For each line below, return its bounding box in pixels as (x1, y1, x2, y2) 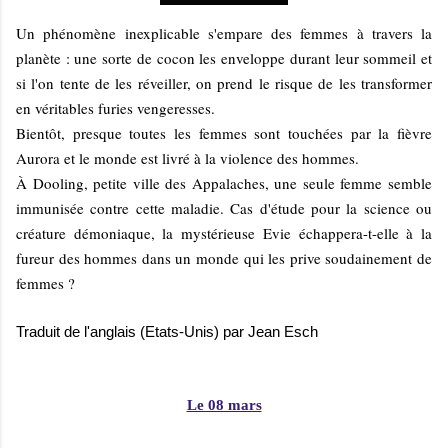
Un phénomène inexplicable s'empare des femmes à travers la (16, 23, 432, 44)
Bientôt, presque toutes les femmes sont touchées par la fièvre (16, 123, 432, 144)
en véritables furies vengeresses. (16, 98, 215, 119)
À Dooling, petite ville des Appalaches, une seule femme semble (16, 173, 432, 194)
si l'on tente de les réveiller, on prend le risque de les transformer (16, 73, 432, 94)
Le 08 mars (186, 397, 262, 414)
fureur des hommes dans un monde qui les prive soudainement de (16, 248, 432, 269)
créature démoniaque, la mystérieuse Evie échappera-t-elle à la (16, 223, 432, 244)
